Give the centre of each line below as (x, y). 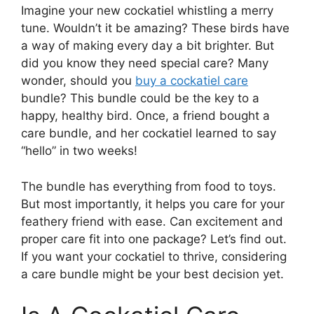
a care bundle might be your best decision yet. (152, 274)
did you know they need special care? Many (145, 63)
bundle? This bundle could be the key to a (140, 98)
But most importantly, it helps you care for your (153, 204)
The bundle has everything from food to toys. (149, 186)
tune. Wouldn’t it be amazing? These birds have (155, 28)
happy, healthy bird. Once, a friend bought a (145, 116)
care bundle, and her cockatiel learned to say (149, 133)
